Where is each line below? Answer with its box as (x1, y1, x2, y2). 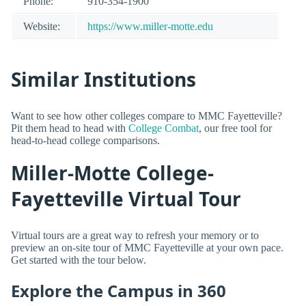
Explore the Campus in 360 (11, 279, 226, 302)
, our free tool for (199, 122, 272, 134)
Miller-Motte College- (11, 160, 214, 186)
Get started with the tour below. (11, 253, 146, 266)
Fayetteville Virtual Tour (11, 186, 241, 212)
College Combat (128, 122, 199, 134)
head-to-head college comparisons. (11, 134, 160, 146)
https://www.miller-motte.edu (87, 20, 213, 32)
